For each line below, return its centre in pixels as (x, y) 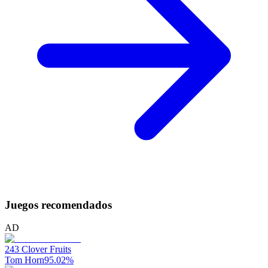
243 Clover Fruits (38, 249)
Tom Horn (25, 260)
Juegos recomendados (58, 205)
